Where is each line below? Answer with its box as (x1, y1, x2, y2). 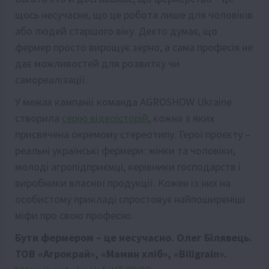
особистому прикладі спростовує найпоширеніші (15, 192, 245, 206)
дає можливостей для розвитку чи (15, 56, 180, 70)
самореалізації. (15, 72, 88, 86)
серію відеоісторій (62, 110, 148, 125)
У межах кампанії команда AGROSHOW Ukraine (15, 94, 232, 109)
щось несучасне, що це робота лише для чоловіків (15, 7, 253, 22)
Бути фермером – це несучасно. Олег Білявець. (15, 230, 252, 244)
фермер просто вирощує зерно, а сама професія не (15, 40, 253, 54)
